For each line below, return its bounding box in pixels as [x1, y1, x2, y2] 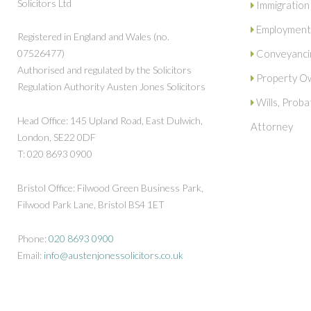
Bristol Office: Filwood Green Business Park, [17, 182, 203, 194]
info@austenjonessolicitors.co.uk [44, 249, 183, 261]
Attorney [251, 120, 293, 133]
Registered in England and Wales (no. [17, 31, 169, 42]
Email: [17, 249, 44, 261]
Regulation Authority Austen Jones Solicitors [17, 81, 205, 92]
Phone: [17, 233, 49, 244]
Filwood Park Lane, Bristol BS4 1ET [17, 199, 165, 210]
